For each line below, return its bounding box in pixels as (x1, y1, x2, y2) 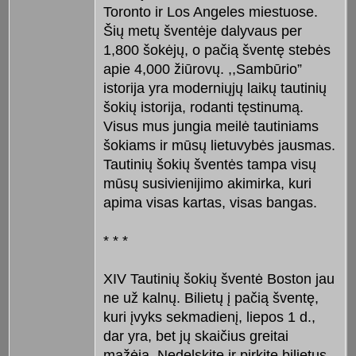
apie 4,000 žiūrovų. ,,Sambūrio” (103, 61, 302, 78)
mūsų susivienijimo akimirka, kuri (103, 176, 311, 192)
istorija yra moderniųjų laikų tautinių (103, 80, 327, 97)
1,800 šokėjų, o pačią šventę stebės (103, 42, 331, 59)
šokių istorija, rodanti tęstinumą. (103, 99, 304, 116)
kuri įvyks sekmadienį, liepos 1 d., (103, 309, 315, 326)
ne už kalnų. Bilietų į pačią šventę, (103, 290, 319, 307)
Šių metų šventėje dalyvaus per (103, 23, 302, 40)
